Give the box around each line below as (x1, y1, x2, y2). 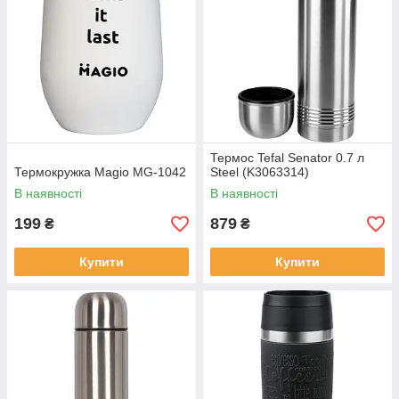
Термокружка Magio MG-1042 (14, 165, 186, 179)
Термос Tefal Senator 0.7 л (210, 151, 364, 165)
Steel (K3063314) (210, 165, 309, 179)
